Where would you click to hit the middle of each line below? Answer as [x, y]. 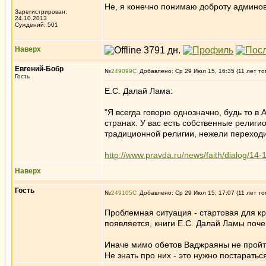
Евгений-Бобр [39, 69]
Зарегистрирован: [41, 12]
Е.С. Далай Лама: [139, 91]
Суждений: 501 [37, 25]
